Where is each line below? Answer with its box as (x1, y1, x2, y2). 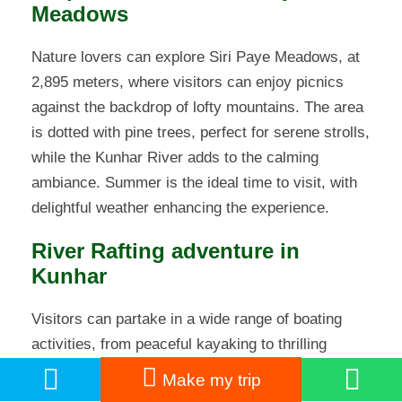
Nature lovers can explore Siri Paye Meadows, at (31, 48, 360, 66)
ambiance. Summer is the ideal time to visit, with (31, 174, 357, 192)
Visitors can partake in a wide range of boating (31, 310, 342, 328)
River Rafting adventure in (31, 239, 300, 264)
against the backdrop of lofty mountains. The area (31, 99, 363, 117)
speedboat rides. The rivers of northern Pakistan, (31, 361, 360, 379)
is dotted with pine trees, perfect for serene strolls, (31, 124, 370, 142)
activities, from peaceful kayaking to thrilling (31, 336, 327, 354)
